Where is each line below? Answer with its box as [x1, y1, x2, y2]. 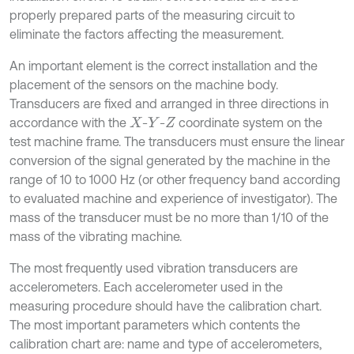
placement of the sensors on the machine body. [9, 77, 278, 92]
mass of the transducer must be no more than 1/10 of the [9, 209, 329, 224]
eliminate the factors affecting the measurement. [9, 26, 284, 41]
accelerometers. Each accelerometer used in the [9, 279, 283, 294]
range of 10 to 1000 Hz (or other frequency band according [9, 171, 341, 186]
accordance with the [9, 115, 130, 130]
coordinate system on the [175, 115, 323, 130]
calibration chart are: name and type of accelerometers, [9, 336, 322, 351]
